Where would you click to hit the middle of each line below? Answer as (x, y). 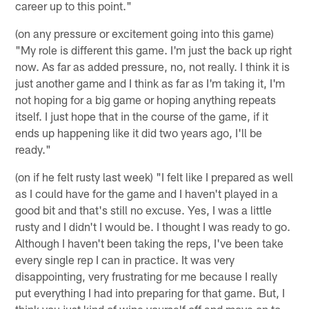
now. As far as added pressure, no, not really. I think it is (153, 66)
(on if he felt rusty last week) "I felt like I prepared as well (154, 176)
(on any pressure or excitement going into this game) (145, 33)
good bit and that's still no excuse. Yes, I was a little (144, 209)
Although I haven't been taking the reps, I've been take (150, 242)
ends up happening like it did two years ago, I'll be (139, 132)
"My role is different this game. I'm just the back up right (154, 49)
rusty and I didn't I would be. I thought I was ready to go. (153, 226)
